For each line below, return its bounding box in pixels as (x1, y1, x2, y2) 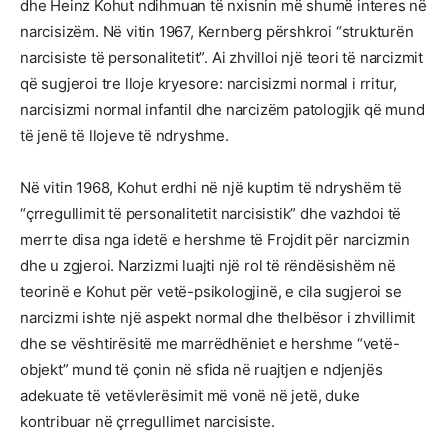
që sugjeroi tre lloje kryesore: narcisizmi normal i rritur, (20, 74, 398, 93)
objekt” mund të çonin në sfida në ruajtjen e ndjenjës (20, 360, 383, 379)
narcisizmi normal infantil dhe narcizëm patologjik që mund (20, 100, 425, 119)
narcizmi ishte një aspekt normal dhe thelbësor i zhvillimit (20, 308, 416, 327)
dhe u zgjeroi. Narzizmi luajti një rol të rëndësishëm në (20, 256, 396, 275)
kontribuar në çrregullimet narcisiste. (20, 412, 275, 431)
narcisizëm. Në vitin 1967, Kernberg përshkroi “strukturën (20, 22, 414, 41)
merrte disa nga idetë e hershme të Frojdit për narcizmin (20, 230, 410, 249)
